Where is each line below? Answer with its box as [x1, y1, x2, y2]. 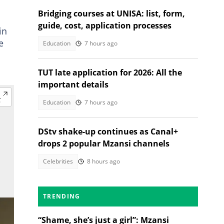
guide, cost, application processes [38, 20, 171, 31]
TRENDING [43, 192, 80, 200]
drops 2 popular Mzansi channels [38, 138, 169, 149]
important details [38, 79, 108, 90]
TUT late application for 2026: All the [38, 67, 182, 78]
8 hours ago [87, 157, 120, 165]
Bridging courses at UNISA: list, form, [38, 8, 185, 19]
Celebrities [43, 157, 73, 165]
